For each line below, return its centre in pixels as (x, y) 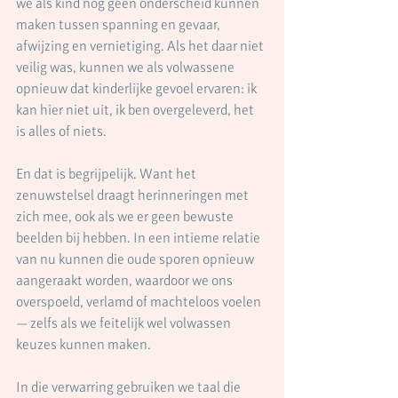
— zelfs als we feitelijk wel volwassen (125, 323)
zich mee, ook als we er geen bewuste (126, 216)
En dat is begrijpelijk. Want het (107, 174)
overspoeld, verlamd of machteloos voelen (140, 302)
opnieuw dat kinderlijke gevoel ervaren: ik (138, 88)
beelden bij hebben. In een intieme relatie (139, 238)
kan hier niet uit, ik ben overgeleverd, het (136, 110)
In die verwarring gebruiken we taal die (130, 387)
